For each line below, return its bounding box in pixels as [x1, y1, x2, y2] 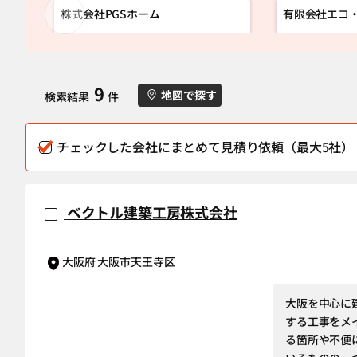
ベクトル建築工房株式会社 [66, 202, 237, 222]
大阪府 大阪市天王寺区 [62, 253, 175, 269]
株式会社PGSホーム [61, 6, 160, 22]
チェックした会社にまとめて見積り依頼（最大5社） [57, 137, 355, 156]
